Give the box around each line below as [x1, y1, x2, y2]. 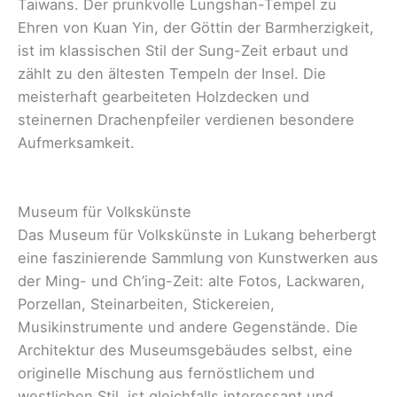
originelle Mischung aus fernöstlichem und [18, 364, 315, 383]
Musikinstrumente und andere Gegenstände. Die [18, 318, 358, 337]
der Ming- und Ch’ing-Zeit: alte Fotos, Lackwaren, [18, 272, 365, 291]
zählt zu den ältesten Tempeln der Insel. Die [18, 64, 326, 82]
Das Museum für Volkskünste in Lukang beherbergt [18, 226, 377, 245]
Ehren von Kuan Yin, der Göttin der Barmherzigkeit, [18, 18, 374, 36]
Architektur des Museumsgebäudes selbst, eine [18, 341, 353, 360]
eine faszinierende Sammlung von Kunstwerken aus [18, 249, 378, 268]
